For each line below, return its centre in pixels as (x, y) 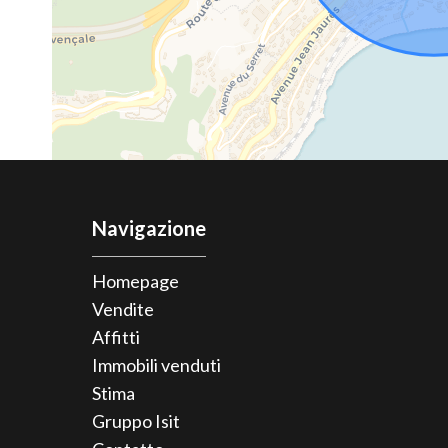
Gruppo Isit (136, 421)
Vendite (123, 309)
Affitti (116, 337)
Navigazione (149, 228)
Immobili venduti (156, 365)
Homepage (135, 281)
